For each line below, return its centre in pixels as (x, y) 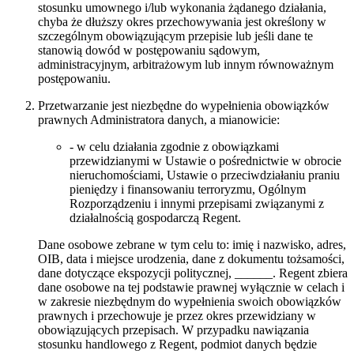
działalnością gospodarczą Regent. (155, 218)
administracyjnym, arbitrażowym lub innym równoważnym (186, 65)
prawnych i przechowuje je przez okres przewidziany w (177, 316)
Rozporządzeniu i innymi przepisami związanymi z (197, 204)
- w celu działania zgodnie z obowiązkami (174, 147)
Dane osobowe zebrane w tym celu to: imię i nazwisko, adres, (192, 245)
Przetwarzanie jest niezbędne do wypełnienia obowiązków (184, 106)
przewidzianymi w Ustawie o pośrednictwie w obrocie (205, 161)
